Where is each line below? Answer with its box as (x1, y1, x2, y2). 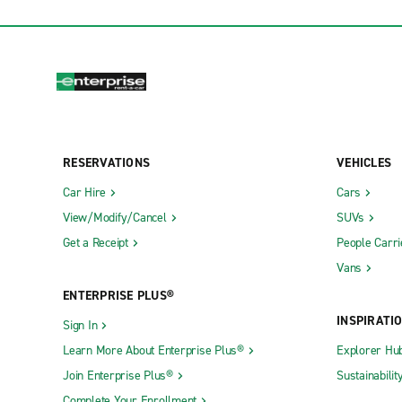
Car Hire (63, 183, 106, 201)
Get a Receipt (63, 233, 128, 251)
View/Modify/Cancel (63, 208, 167, 226)
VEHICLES (336, 153, 391, 171)
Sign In (63, 316, 98, 334)
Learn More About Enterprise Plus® (63, 341, 244, 359)
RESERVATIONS (63, 153, 150, 171)
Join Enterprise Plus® (63, 366, 173, 384)
